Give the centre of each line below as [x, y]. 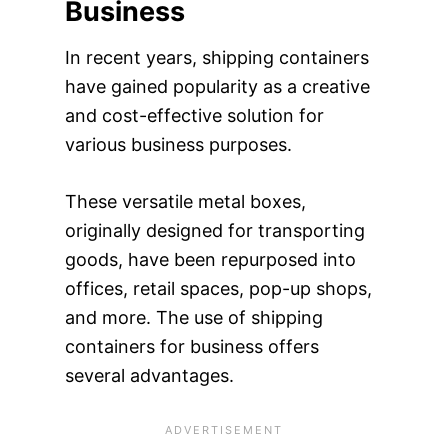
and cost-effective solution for [194, 115]
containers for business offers [191, 346]
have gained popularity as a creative [217, 86]
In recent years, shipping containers [216, 57]
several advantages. [149, 375]
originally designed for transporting [214, 230]
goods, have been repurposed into [210, 259]
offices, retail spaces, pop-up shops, [218, 288]
